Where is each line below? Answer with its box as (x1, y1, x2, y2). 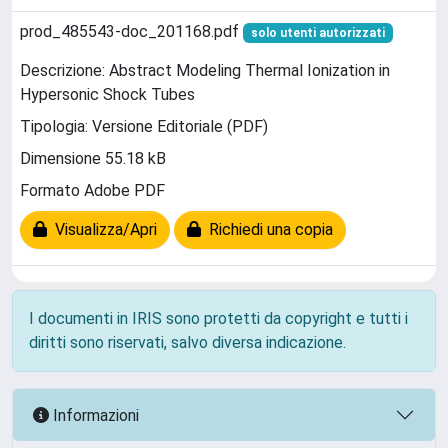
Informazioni (49, 405, 139, 425)
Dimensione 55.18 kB (20, 149, 166, 169)
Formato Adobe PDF (20, 181, 165, 201)
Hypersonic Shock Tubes (20, 85, 195, 105)
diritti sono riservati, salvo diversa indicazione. (29, 333, 346, 352)
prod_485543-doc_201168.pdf (20, 22, 243, 41)
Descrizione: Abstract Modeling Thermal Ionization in (20, 61, 390, 81)
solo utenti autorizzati (250, 26, 385, 40)
